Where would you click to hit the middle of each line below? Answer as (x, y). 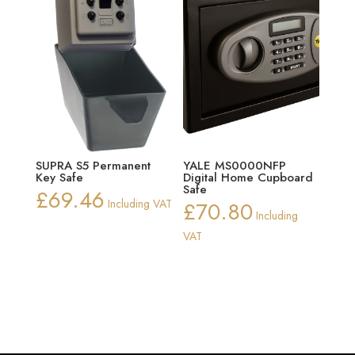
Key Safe (59, 178)
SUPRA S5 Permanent (93, 166)
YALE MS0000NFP (235, 166)
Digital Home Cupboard (248, 178)
